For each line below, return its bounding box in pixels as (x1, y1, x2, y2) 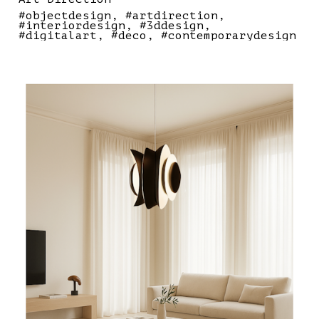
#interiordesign (19, 19, 125, 33)
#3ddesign (140, 19, 204, 33)
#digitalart (19, 29, 97, 43)
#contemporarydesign (161, 29, 296, 43)
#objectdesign (19, 9, 111, 23)
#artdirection (125, 9, 218, 23)
